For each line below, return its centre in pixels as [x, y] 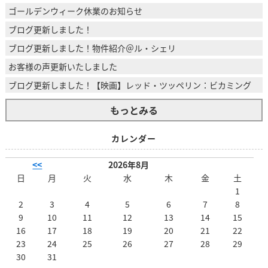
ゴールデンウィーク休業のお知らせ [75, 10]
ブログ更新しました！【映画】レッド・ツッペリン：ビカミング [130, 85]
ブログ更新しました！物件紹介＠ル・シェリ [92, 48]
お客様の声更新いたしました [63, 66]
